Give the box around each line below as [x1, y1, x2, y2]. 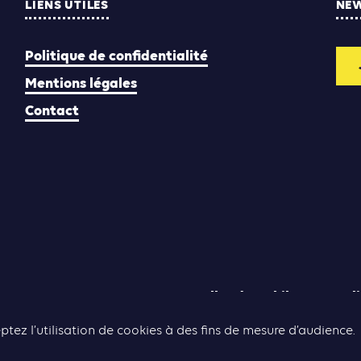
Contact [25, 102, 80, 120]
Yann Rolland [157, 289, 244, 307]
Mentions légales [25, 75, 138, 93]
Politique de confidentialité [25, 48, 209, 65]
